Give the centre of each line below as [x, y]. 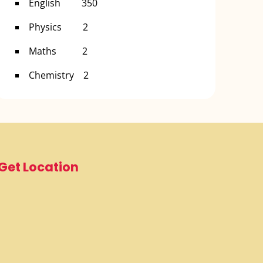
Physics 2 [59, 27]
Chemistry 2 [59, 75]
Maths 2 [58, 51]
